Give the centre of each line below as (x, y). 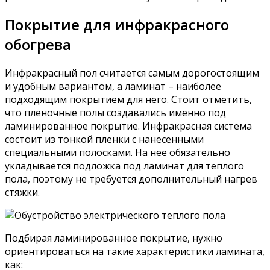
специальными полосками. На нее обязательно (118, 153)
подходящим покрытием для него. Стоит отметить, (128, 100)
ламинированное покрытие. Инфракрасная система (128, 126)
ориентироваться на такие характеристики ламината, (135, 252)
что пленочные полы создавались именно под (115, 113)
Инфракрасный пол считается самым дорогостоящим (132, 73)
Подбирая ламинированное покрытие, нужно (114, 238)
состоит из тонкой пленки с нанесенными (104, 140)
